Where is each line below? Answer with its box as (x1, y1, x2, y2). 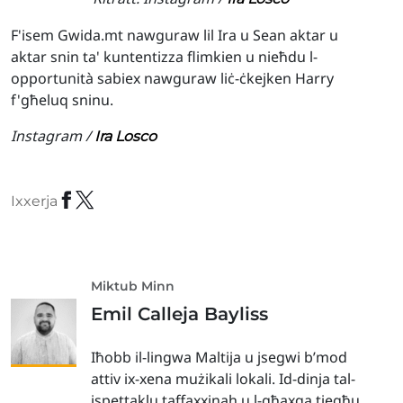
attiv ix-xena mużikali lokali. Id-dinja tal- (91, 369, 355, 389)
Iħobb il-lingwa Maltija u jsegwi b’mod (91, 347, 347, 367)
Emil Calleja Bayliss (91, 303, 268, 325)
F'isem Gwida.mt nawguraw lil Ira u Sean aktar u (11, 25, 338, 45)
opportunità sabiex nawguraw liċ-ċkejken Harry (11, 68, 334, 88)
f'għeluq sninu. (11, 90, 113, 110)
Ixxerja (11, 193, 58, 210)
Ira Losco (94, 128, 157, 145)
